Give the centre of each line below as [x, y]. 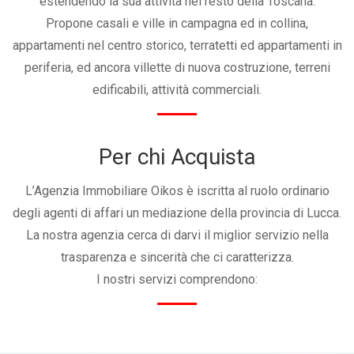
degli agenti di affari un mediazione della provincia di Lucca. [177, 213]
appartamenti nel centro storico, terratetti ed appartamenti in [177, 45]
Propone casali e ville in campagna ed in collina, [177, 23]
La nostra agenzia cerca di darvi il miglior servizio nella [177, 235]
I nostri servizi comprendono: [177, 279]
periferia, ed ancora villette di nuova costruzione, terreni [177, 67]
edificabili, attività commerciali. [177, 89]
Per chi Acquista [177, 156]
